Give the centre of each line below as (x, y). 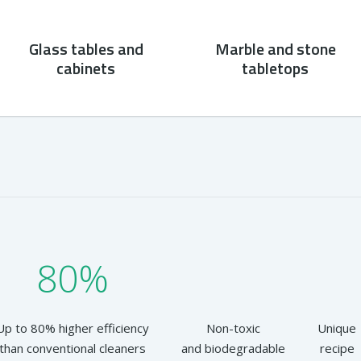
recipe (337, 348)
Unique (337, 328)
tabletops (275, 68)
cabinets (86, 68)
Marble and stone (275, 49)
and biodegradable (233, 348)
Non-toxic (233, 328)
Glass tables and (86, 49)
